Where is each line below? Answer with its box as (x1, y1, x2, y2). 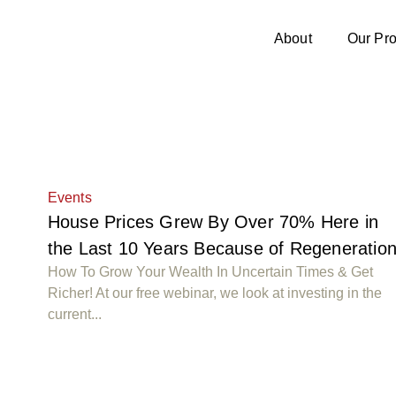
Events (47, 190, 92, 205)
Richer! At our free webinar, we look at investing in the (47, 286, 382, 301)
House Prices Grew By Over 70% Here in (47, 212, 379, 232)
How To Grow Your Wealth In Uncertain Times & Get (47, 264, 373, 279)
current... (47, 307, 102, 322)
